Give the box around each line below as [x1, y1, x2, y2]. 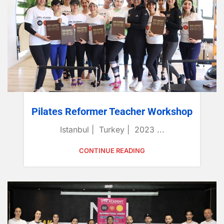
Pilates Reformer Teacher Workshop [31, 105, 192, 117]
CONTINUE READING [79, 146, 145, 154]
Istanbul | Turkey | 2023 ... [59, 124, 164, 134]
